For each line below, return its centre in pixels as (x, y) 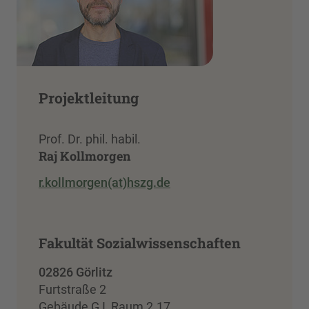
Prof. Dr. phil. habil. (90, 139)
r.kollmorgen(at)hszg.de (104, 182)
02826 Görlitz (76, 272)
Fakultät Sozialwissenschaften (140, 242)
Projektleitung (89, 98)
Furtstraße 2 (72, 289)
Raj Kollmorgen (84, 156)
